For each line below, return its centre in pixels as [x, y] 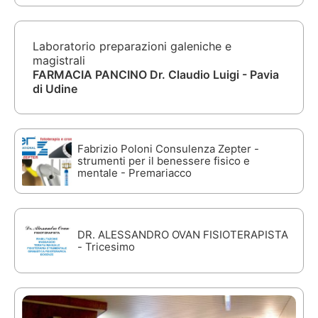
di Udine [55, 88]
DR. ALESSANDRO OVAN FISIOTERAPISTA [183, 234]
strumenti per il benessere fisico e [164, 160]
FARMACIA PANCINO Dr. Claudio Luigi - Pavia [156, 74]
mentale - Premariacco [135, 172]
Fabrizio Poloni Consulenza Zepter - [168, 148]
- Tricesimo [106, 246]
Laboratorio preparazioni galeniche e [132, 46]
